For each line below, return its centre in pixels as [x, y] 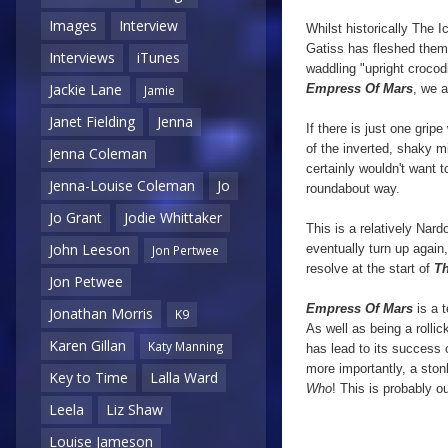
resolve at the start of [370, 268]
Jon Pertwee [185, 250]
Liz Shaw [134, 410]
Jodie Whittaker [173, 218]
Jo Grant [75, 218]
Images [73, 26]
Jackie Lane [85, 90]
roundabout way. [353, 188]
